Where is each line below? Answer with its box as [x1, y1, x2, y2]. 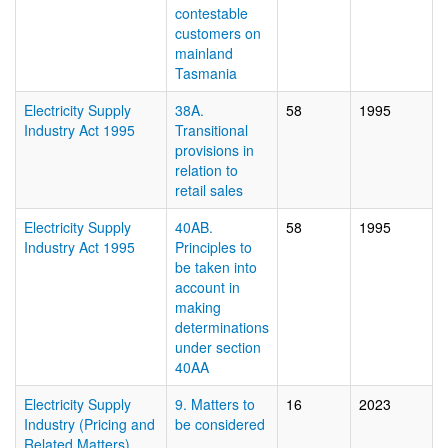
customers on [175, 23, 261, 43]
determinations [175, 317, 269, 337]
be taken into [175, 257, 257, 277]
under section [175, 337, 261, 357]
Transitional [175, 120, 248, 140]
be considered [175, 414, 265, 434]
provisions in [175, 140, 254, 160]
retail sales [175, 180, 243, 200]
